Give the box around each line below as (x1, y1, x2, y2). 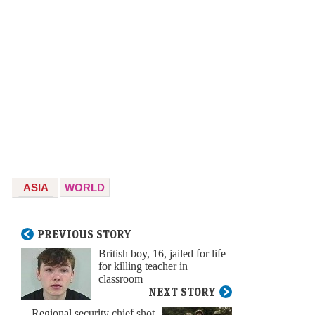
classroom (98, 271, 143, 287)
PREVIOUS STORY (37, 227, 131, 242)
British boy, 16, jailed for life (98, 246, 226, 262)
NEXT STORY (148, 285, 216, 300)
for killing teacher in (98, 259, 188, 274)
